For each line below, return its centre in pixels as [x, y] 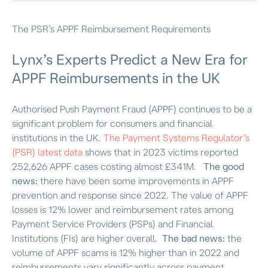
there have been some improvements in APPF [136, 180]
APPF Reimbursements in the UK [116, 77]
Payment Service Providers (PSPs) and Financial [112, 223]
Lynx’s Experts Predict [84, 59]
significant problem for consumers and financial [112, 123]
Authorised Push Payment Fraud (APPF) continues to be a [132, 109]
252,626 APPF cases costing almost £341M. [105, 166]
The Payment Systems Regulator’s [176, 137]
